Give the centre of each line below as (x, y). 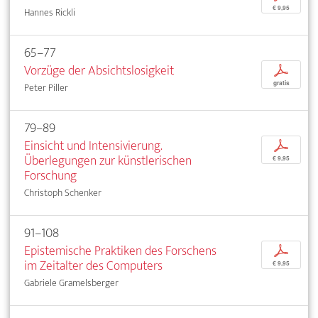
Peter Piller (46, 87)
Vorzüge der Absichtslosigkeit (99, 70)
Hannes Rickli (50, 12)
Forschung (50, 175)
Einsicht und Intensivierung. (93, 146)
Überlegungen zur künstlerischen (108, 160)
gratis (281, 83)
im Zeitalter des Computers (93, 265)
